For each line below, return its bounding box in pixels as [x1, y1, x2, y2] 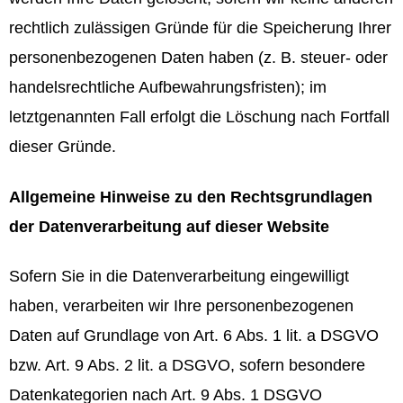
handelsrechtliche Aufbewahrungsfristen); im [9, 78, 327, 97]
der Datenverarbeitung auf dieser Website [9, 217, 329, 236]
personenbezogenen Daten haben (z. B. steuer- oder [9, 49, 388, 67]
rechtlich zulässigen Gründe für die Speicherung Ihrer [9, 19, 391, 38]
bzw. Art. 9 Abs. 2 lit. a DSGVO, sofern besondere [9, 356, 365, 375]
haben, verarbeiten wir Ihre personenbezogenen [9, 297, 354, 316]
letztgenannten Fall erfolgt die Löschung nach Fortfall [9, 108, 390, 127]
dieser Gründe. [9, 138, 116, 157]
